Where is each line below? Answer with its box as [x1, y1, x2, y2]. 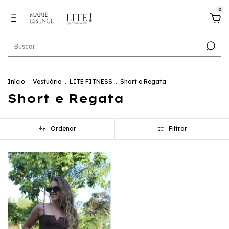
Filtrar [169, 125, 188, 133]
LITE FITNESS [70, 78, 114, 85]
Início [8, 78, 25, 85]
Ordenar [50, 125, 76, 133]
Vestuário [33, 78, 62, 85]
